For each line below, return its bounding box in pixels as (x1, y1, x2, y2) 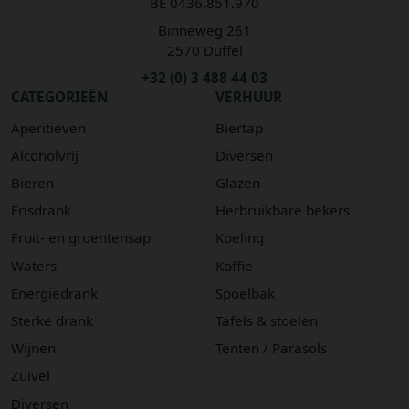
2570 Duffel (166, 40, 243, 59)
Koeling (215, 228, 264, 247)
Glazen (215, 173, 260, 193)
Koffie (215, 256, 253, 275)
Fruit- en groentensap (11, 228, 151, 247)
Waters (11, 256, 57, 275)
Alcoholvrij (11, 145, 79, 164)
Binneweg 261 (158, 20, 251, 39)
